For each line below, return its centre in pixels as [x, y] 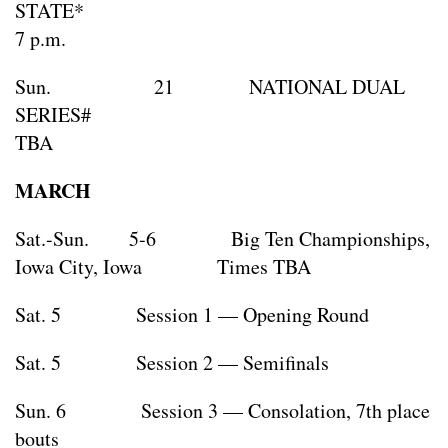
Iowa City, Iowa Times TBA [163, 267]
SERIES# [214, 115]
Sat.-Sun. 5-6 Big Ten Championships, [222, 239]
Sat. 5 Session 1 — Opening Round [192, 315]
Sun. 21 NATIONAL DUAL [210, 87]
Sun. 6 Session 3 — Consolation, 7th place [222, 411]
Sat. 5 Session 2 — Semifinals [172, 363]
